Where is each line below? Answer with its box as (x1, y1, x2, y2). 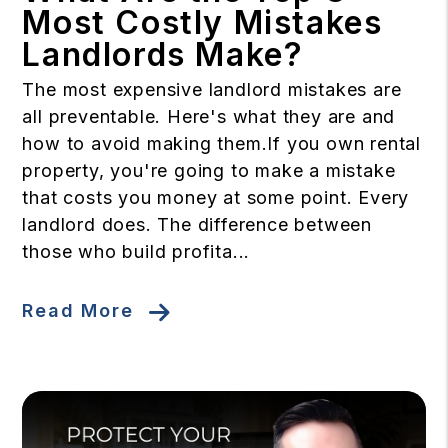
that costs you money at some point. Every (22, 186, 410, 208)
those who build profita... (22, 240, 251, 262)
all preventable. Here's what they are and (22, 105, 396, 127)
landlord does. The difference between (22, 213, 372, 235)
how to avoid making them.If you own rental (22, 132, 421, 154)
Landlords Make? (22, 34, 304, 74)
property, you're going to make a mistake (22, 159, 396, 181)
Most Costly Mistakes (22, 2, 383, 42)
